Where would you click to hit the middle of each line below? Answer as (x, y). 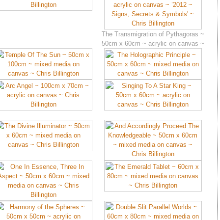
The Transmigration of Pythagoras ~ (153, 34)
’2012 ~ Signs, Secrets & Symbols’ (153, 53)
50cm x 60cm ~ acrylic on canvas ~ (153, 44)
